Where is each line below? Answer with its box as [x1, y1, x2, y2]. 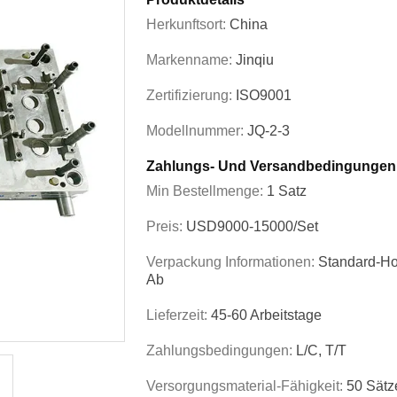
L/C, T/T [296, 343, 346, 358]
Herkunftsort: [146, 17, 230, 32]
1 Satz [267, 183, 307, 198]
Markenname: [146, 52, 236, 67]
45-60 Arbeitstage [211, 307, 322, 323]
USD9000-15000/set [186, 219, 318, 234]
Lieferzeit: [146, 307, 211, 323]
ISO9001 [236, 88, 292, 103]
